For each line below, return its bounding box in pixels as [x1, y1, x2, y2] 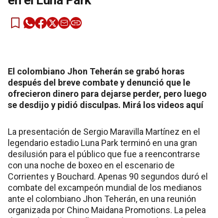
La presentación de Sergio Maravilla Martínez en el [8, 127, 200, 137]
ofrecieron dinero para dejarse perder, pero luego [8, 89, 207, 99]
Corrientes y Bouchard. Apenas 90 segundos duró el [8, 171, 208, 182]
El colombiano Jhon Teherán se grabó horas [8, 66, 184, 76]
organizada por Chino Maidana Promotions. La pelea [8, 205, 206, 215]
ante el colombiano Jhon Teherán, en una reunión [8, 194, 196, 204]
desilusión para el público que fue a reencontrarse [8, 149, 200, 159]
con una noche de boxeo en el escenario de [8, 160, 175, 170]
